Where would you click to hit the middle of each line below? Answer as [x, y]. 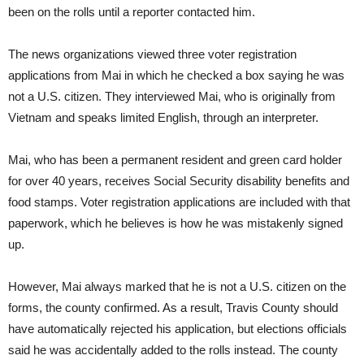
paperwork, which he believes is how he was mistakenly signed [175, 223]
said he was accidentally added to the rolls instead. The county [173, 350]
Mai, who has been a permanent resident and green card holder [175, 160]
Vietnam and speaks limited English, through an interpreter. [163, 118]
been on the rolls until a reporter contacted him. [132, 12]
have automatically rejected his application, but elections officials [178, 329]
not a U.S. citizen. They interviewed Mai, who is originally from [172, 97]
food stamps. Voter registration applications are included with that [179, 202]
